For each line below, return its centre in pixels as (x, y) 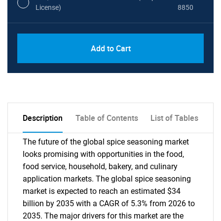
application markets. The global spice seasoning (107, 179)
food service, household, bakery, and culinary (100, 166)
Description (43, 118)
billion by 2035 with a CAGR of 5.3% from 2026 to (109, 203)
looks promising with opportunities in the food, (103, 154)
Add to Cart (110, 48)
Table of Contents (107, 118)
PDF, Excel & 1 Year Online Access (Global (98, 38)
